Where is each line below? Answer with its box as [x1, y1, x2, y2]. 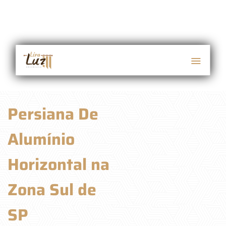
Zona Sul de [8, 177, 96, 203]
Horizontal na [8, 152, 109, 178]
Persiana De [8, 101, 98, 127]
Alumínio [8, 127, 75, 152]
